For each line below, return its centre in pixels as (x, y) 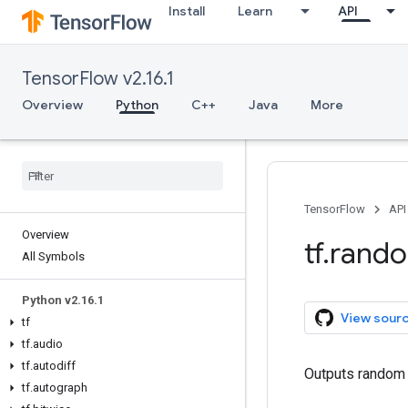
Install (187, 11)
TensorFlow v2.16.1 (98, 79)
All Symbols (53, 256)
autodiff (54, 366)
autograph (60, 388)
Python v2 (50, 300)
